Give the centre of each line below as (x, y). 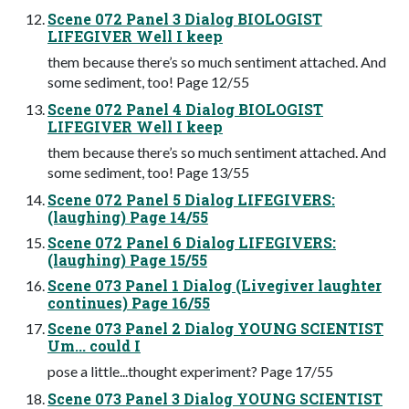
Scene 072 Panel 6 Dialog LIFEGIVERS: (192, 242)
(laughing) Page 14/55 (128, 216)
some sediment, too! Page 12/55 (148, 81)
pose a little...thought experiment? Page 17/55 (190, 371)
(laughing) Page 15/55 (127, 259)
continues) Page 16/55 (129, 302)
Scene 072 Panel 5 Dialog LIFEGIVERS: (191, 199)
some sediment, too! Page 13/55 (148, 172)
